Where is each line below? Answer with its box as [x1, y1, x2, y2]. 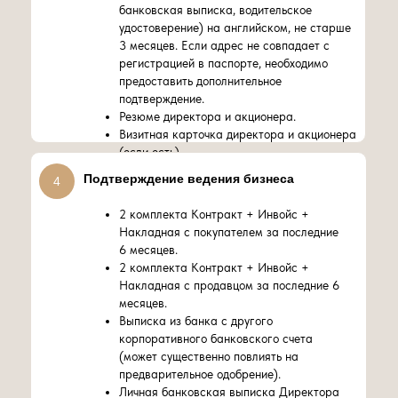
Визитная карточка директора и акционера [119, 127, 356, 141]
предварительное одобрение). [119, 367, 281, 381]
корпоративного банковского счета [119, 331, 313, 346]
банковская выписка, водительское [119, 3, 312, 17]
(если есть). [119, 145, 182, 159]
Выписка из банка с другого [119, 314, 273, 328]
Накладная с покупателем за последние [119, 225, 338, 239]
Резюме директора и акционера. [119, 109, 296, 123]
